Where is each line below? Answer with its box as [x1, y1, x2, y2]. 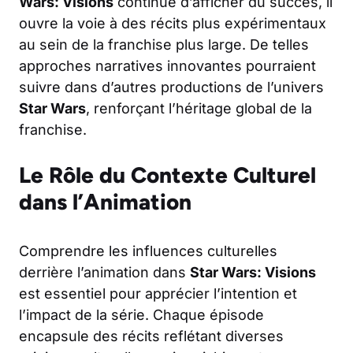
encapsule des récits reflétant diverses [19, 327, 284, 344]
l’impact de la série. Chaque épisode [19, 306, 264, 323]
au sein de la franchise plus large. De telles [19, 35, 309, 53]
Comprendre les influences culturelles [19, 242, 277, 259]
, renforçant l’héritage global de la [86, 99, 312, 117]
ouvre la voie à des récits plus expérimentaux [19, 14, 326, 32]
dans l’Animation [19, 188, 191, 215]
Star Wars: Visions [190, 263, 316, 281]
